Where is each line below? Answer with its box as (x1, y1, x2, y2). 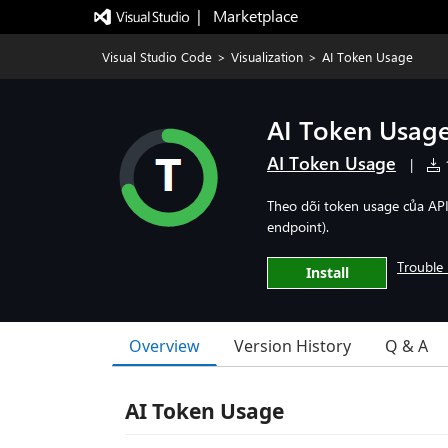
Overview (129, 334, 200, 357)
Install (305, 263, 349, 282)
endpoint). (267, 217, 329, 236)
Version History (234, 335, 351, 357)
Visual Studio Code (102, 48, 212, 65)
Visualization (231, 48, 303, 65)
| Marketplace (196, 5, 298, 26)
